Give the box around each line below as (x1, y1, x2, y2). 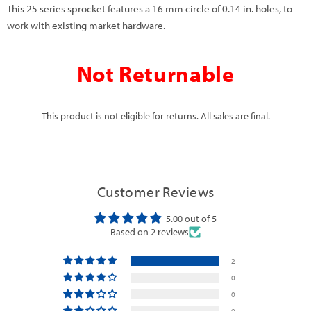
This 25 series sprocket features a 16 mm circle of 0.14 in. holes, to (7, 2, 292, 15)
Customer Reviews (96, 182, 215, 201)
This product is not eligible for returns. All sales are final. (41, 110, 270, 123)
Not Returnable (76, 60, 235, 88)
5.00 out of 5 (166, 212, 217, 225)
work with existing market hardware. (7, 19, 165, 32)
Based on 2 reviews (110, 225, 189, 238)
